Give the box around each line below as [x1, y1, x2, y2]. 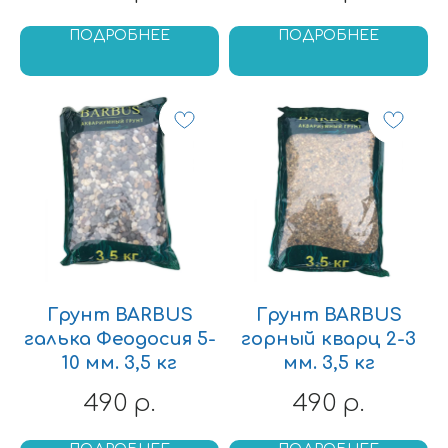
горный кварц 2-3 [241, 329, 416, 349]
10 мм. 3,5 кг [62, 353, 177, 373]
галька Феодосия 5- [23, 329, 216, 349]
